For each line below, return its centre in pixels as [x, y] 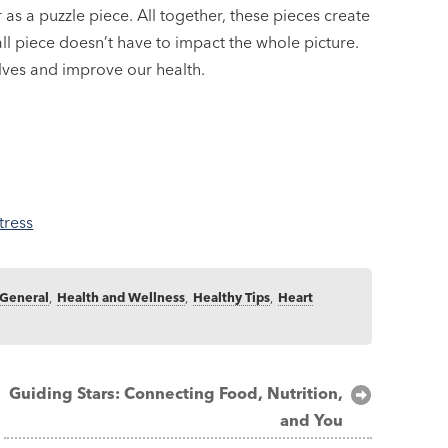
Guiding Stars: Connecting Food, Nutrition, [176, 392]
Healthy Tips [232, 296]
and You [312, 419]
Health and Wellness [121, 296]
